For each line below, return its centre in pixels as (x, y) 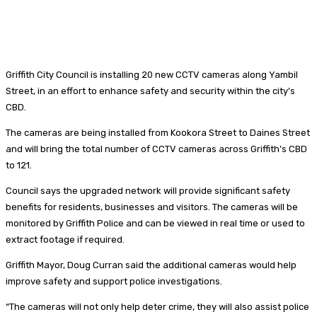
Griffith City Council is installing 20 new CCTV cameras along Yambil (152, 74)
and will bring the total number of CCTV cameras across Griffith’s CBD (156, 149)
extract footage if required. (65, 239)
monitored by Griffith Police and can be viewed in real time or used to (155, 223)
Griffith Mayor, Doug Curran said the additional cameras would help (151, 265)
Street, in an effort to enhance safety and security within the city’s (150, 91)
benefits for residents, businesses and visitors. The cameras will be (152, 207)
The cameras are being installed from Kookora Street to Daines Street (158, 132)
